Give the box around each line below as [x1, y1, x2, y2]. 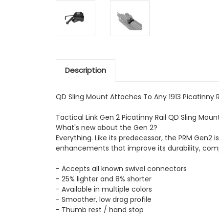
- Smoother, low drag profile [56, 194, 152, 204]
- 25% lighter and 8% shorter [56, 174, 152, 184]
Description [65, 65, 106, 75]
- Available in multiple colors [56, 184, 152, 194]
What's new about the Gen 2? [56, 122, 157, 132]
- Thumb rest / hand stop [56, 204, 144, 215]
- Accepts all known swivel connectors [56, 163, 187, 174]
